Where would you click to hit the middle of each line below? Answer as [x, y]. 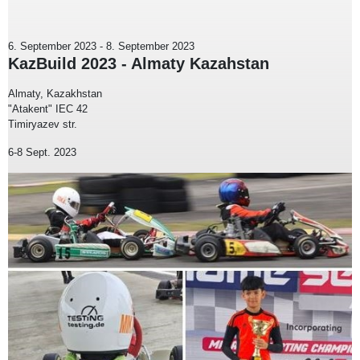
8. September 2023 [150, 47]
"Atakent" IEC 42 [48, 109]
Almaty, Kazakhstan [55, 94]
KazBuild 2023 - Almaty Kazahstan [139, 64]
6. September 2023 [52, 47]
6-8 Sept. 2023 [42, 153]
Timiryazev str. [43, 125]
